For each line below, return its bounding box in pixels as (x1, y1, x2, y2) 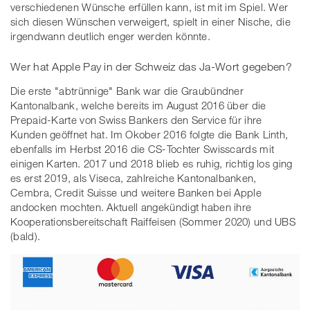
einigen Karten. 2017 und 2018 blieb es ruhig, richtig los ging (10, 156, 293, 170)
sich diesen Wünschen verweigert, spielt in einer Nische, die (10, 15, 291, 28)
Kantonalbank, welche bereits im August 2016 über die (10, 98, 266, 111)
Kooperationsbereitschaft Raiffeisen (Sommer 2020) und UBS (10, 215, 296, 228)
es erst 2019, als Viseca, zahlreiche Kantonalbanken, (10, 171, 257, 184)
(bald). (10, 229, 41, 242)
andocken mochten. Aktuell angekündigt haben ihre (10, 200, 252, 213)
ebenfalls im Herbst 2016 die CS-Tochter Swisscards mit (10, 142, 275, 155)
